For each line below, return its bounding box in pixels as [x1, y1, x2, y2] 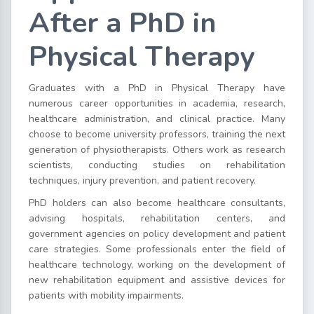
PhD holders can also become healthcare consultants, [29, 196, 285, 210]
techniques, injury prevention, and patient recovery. [29, 173, 256, 187]
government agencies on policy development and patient [29, 226, 285, 240]
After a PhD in [29, 4, 217, 42]
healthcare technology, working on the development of [29, 257, 285, 271]
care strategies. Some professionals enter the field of [29, 242, 285, 256]
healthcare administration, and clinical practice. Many [29, 111, 285, 125]
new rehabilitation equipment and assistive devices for [29, 273, 285, 287]
